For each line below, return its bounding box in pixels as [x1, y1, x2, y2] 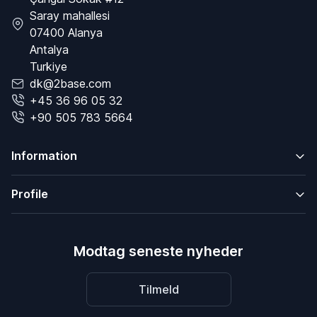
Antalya [30, 42, 69, 57]
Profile [11, 187, 48, 202]
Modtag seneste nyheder [74, 243, 243, 260]
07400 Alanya [30, 25, 103, 40]
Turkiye [30, 59, 67, 74]
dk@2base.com [30, 76, 111, 91]
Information [11, 149, 77, 163]
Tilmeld [138, 282, 179, 297]
